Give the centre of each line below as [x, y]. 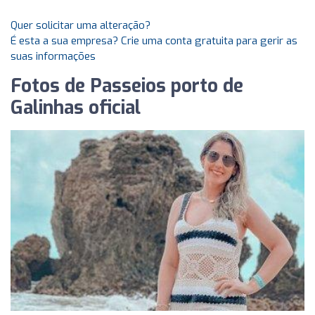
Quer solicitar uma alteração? [81, 25]
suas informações [53, 56]
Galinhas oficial [76, 108]
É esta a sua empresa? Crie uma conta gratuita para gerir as [154, 41]
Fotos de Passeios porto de [127, 86]
